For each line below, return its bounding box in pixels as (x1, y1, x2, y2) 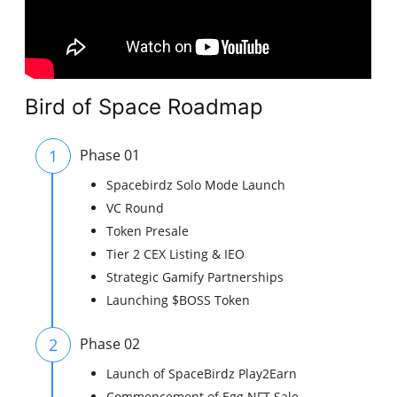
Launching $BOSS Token (106, 292, 251, 309)
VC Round (106, 199, 165, 217)
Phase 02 (80, 334, 141, 354)
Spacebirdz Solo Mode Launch (106, 176, 286, 194)
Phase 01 (80, 145, 141, 166)
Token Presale (106, 222, 190, 240)
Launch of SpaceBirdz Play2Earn (106, 365, 298, 383)
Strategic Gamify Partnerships (106, 269, 284, 286)
